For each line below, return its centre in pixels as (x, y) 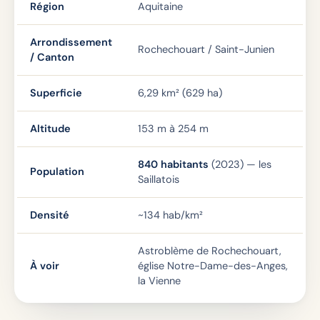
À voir (45, 266)
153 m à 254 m (173, 129)
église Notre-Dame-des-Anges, (213, 266)
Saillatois (159, 179)
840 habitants (173, 164)
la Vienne (159, 281)
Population (57, 171)
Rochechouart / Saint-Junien (206, 49)
